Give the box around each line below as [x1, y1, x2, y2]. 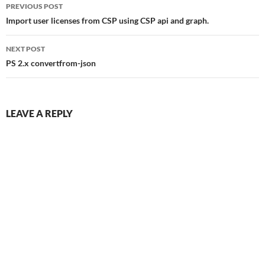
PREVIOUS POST [6, 2, 63, 11]
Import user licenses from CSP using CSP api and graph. [6, 15, 209, 26]
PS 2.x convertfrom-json [6, 58, 96, 69]
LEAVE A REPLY [6, 108, 73, 119]
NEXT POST [6, 44, 45, 54]
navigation [5, 13, 79, 33]
